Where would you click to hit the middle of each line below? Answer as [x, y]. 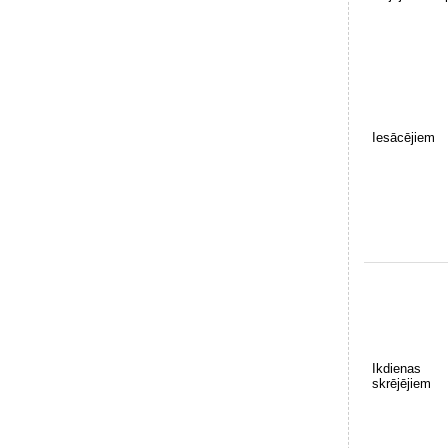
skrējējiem [401, 384]
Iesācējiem [403, 138]
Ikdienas [396, 369]
